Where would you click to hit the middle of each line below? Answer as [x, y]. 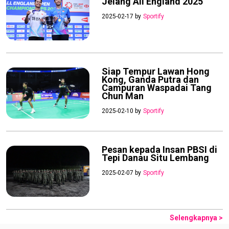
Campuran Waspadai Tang [156, 88]
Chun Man [122, 96]
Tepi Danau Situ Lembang [155, 158]
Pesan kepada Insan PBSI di [159, 150]
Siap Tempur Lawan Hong [155, 72]
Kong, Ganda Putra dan [150, 80]
